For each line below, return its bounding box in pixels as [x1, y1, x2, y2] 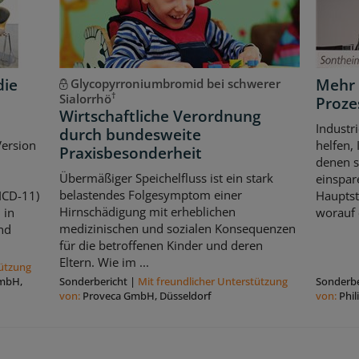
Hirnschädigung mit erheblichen [58, 204, 236, 220]
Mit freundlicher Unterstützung [137, 274, 288, 289]
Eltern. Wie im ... [58, 254, 149, 271]
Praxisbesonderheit [58, 142, 202, 163]
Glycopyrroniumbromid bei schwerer [70, 75, 280, 91]
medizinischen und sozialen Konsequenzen [58, 220, 296, 237]
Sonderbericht [58, 274, 127, 289]
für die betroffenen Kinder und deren [58, 237, 263, 254]
